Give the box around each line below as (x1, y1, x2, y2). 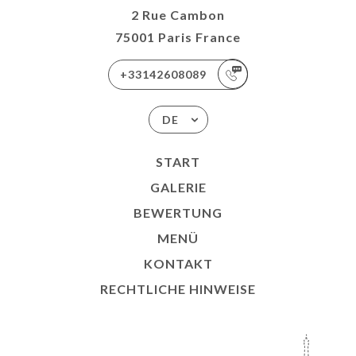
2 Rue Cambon (131, 6, 225, 22)
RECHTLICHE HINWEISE (100, 281, 256, 296)
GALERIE (149, 179, 207, 195)
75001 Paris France (115, 29, 241, 44)
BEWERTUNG (133, 204, 222, 220)
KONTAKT (143, 255, 213, 271)
